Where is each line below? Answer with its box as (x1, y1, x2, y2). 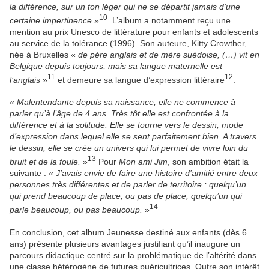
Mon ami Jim (119, 156, 168, 166)
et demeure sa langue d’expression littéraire (55, 74, 225, 85)
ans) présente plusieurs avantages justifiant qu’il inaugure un (10, 238, 240, 249)
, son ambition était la (168, 156, 249, 166)
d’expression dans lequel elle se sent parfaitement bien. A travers (10, 131, 256, 142)
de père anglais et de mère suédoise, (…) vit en (78, 49, 259, 59)
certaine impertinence (10, 15, 94, 25)
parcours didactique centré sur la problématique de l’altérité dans (10, 250, 256, 260)
